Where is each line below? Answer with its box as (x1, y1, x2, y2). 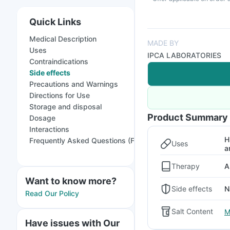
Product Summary (147, 112, 228, 123)
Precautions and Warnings (29, 80, 118, 88)
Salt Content (171, 207, 213, 216)
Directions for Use (29, 91, 90, 100)
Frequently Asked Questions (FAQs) (29, 136, 151, 145)
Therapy (171, 161, 200, 170)
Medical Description (29, 34, 97, 43)
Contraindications (29, 57, 88, 66)
